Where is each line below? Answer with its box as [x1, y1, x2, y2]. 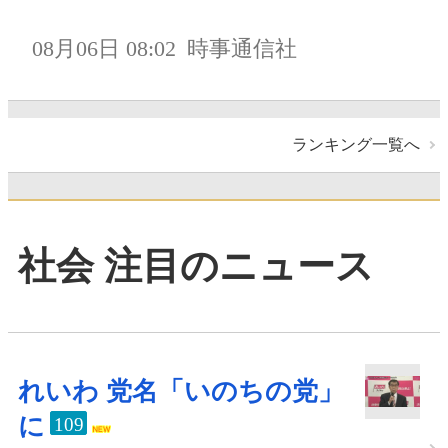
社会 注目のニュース [18, 245, 374, 288]
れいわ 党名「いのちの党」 [18, 376, 344, 406]
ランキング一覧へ [292, 135, 420, 153]
